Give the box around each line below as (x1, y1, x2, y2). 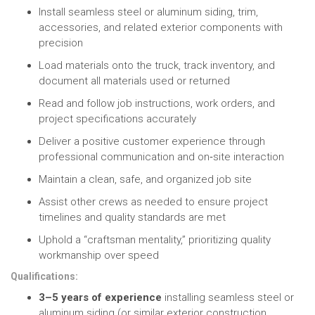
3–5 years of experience (39, 291, 162, 304)
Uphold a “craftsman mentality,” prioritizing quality (39, 233, 271, 246)
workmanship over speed (39, 249, 159, 262)
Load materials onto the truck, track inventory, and (39, 59, 275, 72)
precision (39, 37, 83, 49)
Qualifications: (11, 271, 80, 282)
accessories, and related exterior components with (39, 21, 283, 34)
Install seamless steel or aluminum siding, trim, (39, 6, 258, 18)
